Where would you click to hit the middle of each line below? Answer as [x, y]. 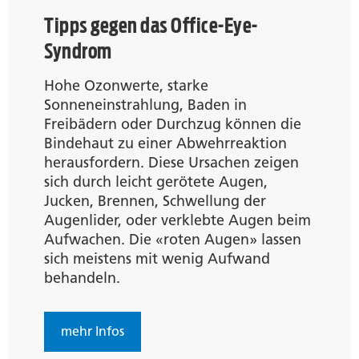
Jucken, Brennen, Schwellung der [155, 201]
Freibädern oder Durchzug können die [173, 124]
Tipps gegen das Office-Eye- [151, 25]
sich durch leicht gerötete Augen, [156, 182]
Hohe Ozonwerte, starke [126, 85]
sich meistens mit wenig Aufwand [157, 258]
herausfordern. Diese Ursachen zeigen [171, 162]
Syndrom [78, 50]
